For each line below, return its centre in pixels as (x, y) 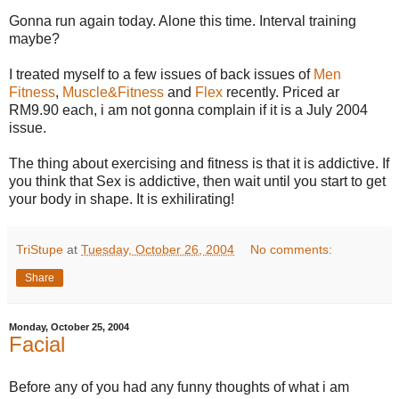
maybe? (34, 38)
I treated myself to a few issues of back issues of (161, 74)
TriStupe (40, 249)
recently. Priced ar (281, 92)
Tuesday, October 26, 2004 (158, 249)
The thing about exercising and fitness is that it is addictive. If (199, 163)
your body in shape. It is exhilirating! (122, 199)
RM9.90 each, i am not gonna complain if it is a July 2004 (188, 110)
